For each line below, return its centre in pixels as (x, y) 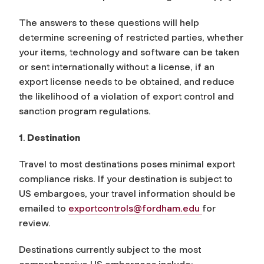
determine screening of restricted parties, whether (131, 37)
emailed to (44, 208)
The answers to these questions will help (109, 22)
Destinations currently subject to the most (110, 249)
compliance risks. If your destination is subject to (126, 179)
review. (35, 223)
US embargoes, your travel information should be (127, 193)
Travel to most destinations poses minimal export (127, 164)
